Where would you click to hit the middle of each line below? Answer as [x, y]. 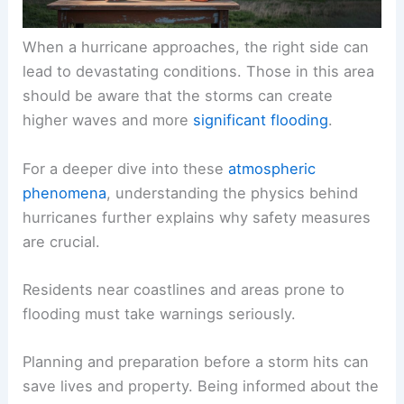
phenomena [65, 193]
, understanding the [179, 193]
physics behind [305, 193]
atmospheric [272, 168]
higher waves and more [108, 120]
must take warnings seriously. [188, 313]
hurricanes [60, 217]
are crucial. [62, 241]
